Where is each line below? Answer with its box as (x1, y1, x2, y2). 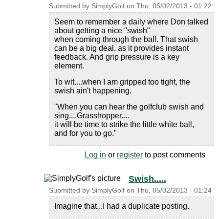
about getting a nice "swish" (54, 26, 150, 35)
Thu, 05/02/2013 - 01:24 (136, 187, 212, 194)
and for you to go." (54, 129, 117, 137)
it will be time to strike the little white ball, (54, 120, 194, 129)
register (117, 151, 143, 159)
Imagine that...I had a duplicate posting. (54, 202, 189, 210)
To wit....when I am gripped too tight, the (54, 78, 190, 86)
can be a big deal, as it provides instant (54, 44, 189, 52)
